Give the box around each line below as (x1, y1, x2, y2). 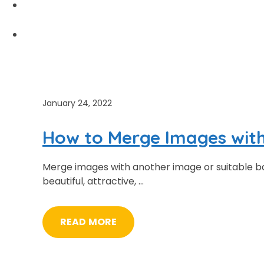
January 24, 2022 (42, 97, 112, 109)
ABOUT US (24, 29, 70, 40)
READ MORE (60, 214, 117, 229)
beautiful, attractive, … (42, 174, 144, 188)
